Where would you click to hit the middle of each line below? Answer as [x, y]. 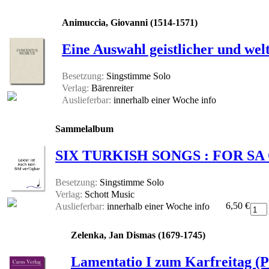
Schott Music [108, 195]
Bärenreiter [111, 88]
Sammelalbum [84, 129]
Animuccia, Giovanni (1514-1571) [130, 23]
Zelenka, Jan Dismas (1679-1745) [138, 235]
